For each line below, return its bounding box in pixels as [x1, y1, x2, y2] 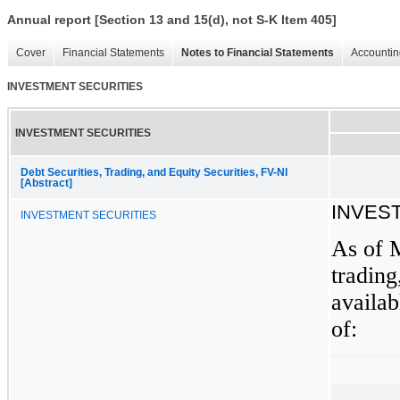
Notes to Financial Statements [181, 46, 334, 60]
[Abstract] [21, 177, 72, 188]
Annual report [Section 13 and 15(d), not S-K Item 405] [7, 12, 337, 28]
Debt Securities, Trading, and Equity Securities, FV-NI [21, 166, 287, 178]
